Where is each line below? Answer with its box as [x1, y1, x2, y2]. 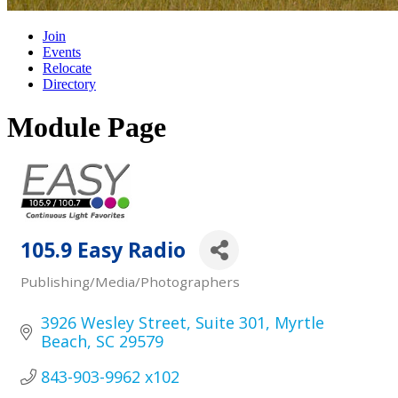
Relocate [43, 60, 92, 76]
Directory [43, 76, 96, 92]
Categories [20, 283, 93, 302]
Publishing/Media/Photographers [20, 272, 240, 291]
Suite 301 [195, 311, 266, 333]
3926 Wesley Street [40, 311, 187, 333]
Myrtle [274, 311, 324, 333]
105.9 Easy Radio [20, 235, 186, 265]
